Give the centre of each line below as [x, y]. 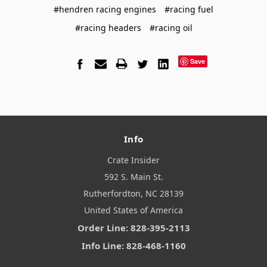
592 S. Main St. [133, 177]
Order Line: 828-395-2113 [133, 228]
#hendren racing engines [105, 9]
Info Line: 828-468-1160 [133, 246]
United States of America [133, 210]
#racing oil [171, 27]
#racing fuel [189, 9]
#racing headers [108, 27]
